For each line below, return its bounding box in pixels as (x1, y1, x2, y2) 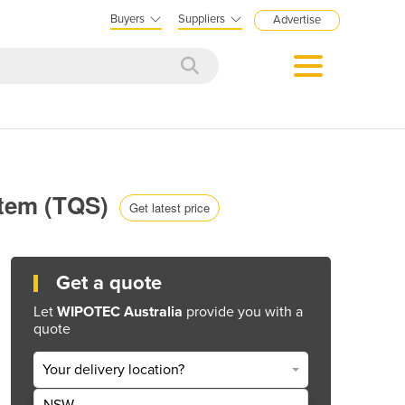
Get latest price (129, 198, 210, 216)
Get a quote (56, 270, 162, 295)
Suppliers (178, 12, 225, 26)
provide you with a (183, 302, 303, 321)
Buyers (110, 12, 145, 26)
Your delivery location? (42, 361, 184, 380)
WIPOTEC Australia (57, 302, 183, 321)
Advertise (273, 13, 321, 27)
